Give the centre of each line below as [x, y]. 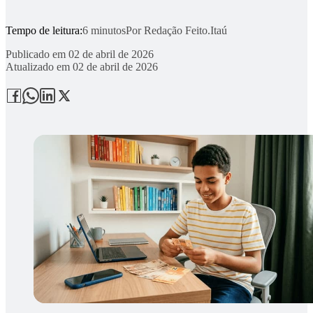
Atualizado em [38, 66]
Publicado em [36, 54]
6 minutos [104, 30]
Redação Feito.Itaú [185, 30]
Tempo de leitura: [44, 30]
